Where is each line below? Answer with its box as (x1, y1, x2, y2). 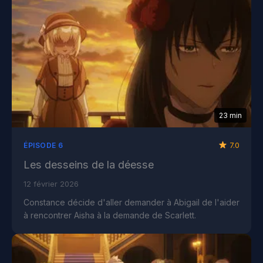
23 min (219, 110, 242, 120)
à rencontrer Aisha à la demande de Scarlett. (23, 210, 196, 220)
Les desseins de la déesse (23, 158, 154, 171)
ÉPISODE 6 (23, 140, 63, 150)
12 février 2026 (23, 178, 79, 188)
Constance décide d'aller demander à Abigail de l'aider (23, 197, 240, 207)
